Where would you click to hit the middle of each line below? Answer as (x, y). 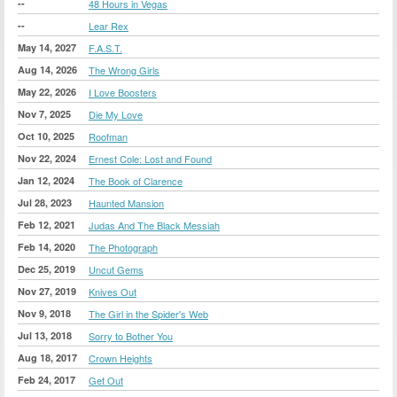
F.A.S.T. (105, 47)
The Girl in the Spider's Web (148, 313)
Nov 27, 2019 (47, 291)
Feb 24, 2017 (47, 379)
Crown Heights (121, 358)
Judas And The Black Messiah (154, 225)
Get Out (106, 380)
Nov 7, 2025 (44, 113)
